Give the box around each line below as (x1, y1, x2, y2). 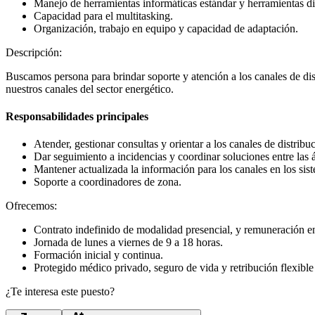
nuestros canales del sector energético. (6, 82, 174, 95)
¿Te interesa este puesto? (6, 285, 115, 298)
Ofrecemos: (6, 200, 57, 212)
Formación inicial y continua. (34, 249, 163, 262)
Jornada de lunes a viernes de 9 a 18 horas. (34, 236, 223, 249)
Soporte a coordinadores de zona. (34, 176, 181, 188)
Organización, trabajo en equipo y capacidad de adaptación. (34, 22, 298, 34)
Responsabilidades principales (6, 110, 148, 123)
